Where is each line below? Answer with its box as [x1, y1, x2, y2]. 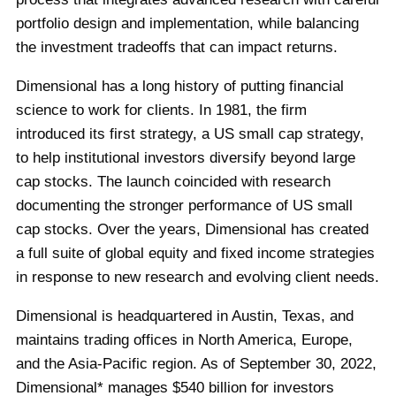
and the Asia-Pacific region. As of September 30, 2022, [16, 354, 377, 372]
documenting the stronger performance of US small [16, 196, 354, 214]
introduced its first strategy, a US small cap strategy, [16, 125, 365, 142]
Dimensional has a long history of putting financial [16, 77, 345, 95]
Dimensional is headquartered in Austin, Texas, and [16, 307, 354, 324]
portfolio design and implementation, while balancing [16, 14, 360, 32]
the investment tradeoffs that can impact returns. [16, 38, 339, 56]
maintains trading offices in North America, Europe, [16, 331, 354, 348]
